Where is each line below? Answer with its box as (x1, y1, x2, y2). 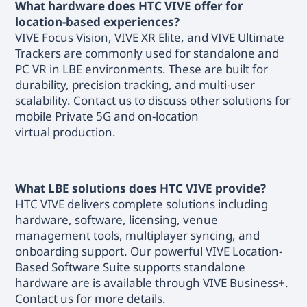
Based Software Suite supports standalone (15, 258, 246, 275)
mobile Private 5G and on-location (15, 108, 199, 125)
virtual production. (15, 124, 116, 140)
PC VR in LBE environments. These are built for (15, 61, 269, 77)
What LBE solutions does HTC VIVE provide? (15, 180, 267, 196)
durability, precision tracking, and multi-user (15, 77, 256, 93)
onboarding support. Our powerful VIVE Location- (15, 243, 283, 259)
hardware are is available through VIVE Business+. (15, 274, 289, 291)
